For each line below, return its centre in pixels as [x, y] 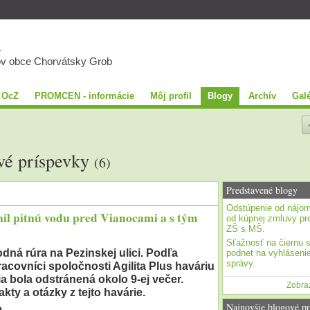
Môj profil [171, 95]
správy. [240, 264]
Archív [262, 95]
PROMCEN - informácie [84, 95]
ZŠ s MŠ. [245, 229]
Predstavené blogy [262, 190]
